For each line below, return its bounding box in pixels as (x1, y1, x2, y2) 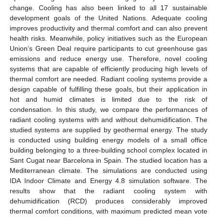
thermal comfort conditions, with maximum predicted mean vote (10, 207, 207, 215)
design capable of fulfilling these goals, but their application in (10, 85, 207, 93)
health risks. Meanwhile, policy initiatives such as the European (10, 34, 207, 42)
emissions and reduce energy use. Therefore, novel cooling (10, 54, 207, 62)
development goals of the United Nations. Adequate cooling (10, 14, 207, 22)
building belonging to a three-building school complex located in (10, 146, 207, 154)
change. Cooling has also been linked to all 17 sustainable (10, 3, 207, 12)
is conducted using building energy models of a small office (10, 136, 207, 144)
